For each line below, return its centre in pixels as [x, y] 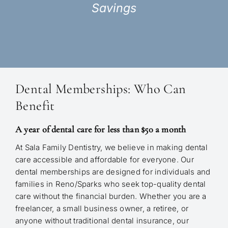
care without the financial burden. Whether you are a [111, 196]
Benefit [35, 106]
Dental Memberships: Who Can [101, 89]
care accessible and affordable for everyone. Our [104, 160]
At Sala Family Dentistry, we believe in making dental [111, 148]
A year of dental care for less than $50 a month [101, 130]
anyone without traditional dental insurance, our [102, 221]
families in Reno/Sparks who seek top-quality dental [110, 184]
